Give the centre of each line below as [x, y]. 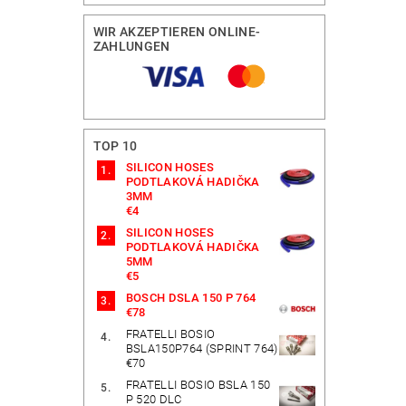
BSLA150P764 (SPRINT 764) [202, 348]
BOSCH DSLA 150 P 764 [191, 297]
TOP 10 [115, 145]
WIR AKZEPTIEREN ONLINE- [177, 31]
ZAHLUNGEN [131, 46]
